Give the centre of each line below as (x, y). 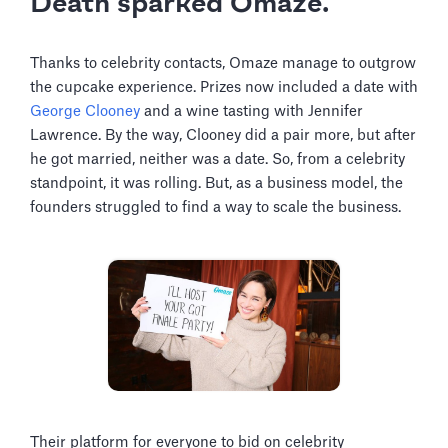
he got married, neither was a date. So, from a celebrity (217, 159)
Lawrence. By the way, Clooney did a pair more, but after (223, 135)
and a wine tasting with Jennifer (253, 111)
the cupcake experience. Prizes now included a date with (224, 87)
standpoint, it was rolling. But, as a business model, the (216, 183)
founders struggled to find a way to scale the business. (215, 207)
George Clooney (87, 111)
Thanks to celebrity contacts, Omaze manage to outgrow (223, 63)
